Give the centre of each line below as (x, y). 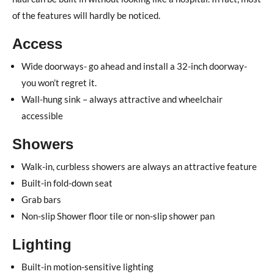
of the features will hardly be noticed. (86, 15)
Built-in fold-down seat (67, 183)
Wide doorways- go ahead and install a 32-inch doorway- (134, 66)
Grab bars (41, 199)
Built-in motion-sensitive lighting (87, 266)
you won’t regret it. (59, 82)
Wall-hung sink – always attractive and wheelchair (122, 99)
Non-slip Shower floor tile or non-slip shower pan (118, 216)
